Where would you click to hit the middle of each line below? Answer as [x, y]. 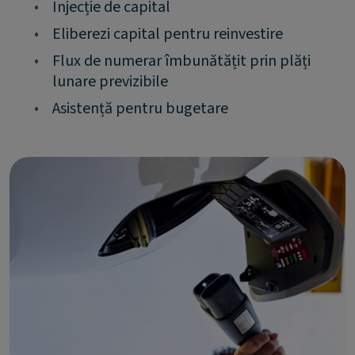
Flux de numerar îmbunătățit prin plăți [181, 61]
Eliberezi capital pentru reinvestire [168, 34]
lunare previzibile [110, 81]
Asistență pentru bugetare [140, 108]
